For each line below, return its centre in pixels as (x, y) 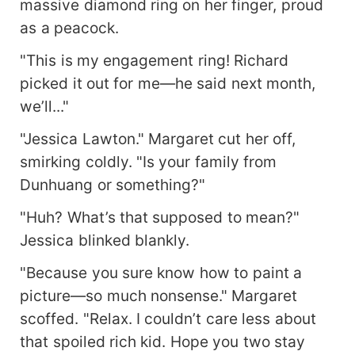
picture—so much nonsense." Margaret (159, 295)
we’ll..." (45, 106)
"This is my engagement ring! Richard (155, 60)
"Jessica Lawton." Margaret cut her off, (158, 138)
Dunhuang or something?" (113, 184)
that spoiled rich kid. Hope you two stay (163, 341)
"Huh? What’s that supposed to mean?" (160, 217)
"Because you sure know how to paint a (161, 272)
